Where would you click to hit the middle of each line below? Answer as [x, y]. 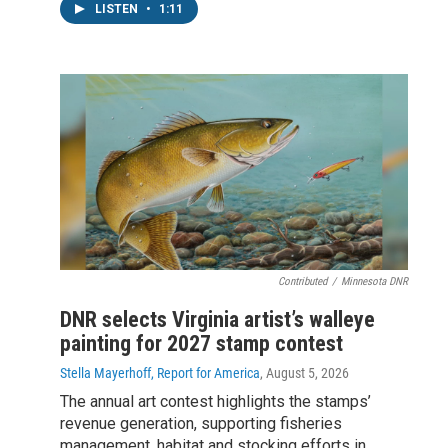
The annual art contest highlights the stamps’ [215, 401]
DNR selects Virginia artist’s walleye [217, 319]
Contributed [302, 281]
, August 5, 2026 [304, 372]
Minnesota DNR [374, 281]
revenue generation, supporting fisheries [201, 423]
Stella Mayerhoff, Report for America [160, 372]
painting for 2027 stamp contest [201, 343]
